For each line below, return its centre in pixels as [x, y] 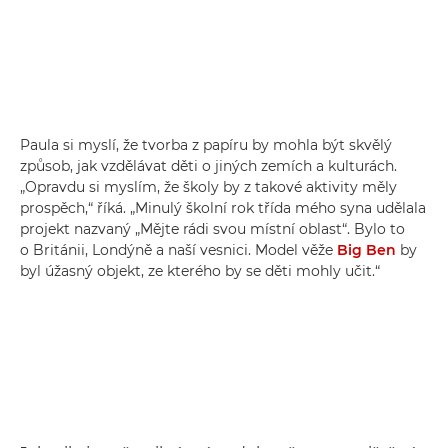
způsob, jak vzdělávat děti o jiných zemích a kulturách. [208, 166]
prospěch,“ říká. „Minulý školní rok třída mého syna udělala [223, 208]
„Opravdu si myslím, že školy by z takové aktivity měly [208, 187]
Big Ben [366, 250]
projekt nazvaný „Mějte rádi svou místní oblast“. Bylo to [212, 229]
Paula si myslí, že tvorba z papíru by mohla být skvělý [206, 145]
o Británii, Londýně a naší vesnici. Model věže [178, 250]
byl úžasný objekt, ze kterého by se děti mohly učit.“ [200, 271]
